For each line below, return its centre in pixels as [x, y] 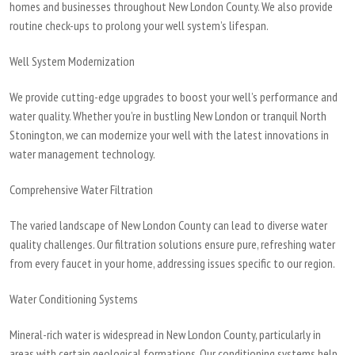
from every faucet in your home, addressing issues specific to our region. [174, 263]
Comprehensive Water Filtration [82, 190]
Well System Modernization [73, 61]
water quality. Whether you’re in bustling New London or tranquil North [168, 116]
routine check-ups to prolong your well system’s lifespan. [139, 26]
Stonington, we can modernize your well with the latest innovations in [170, 135]
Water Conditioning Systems [74, 299]
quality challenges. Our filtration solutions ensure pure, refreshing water [173, 244]
